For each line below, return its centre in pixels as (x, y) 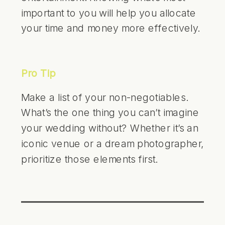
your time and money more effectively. (110, 28)
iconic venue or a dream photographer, (113, 143)
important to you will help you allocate (109, 12)
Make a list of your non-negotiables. (104, 97)
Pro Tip (38, 73)
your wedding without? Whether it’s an (110, 128)
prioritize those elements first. (89, 159)
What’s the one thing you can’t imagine (110, 112)
